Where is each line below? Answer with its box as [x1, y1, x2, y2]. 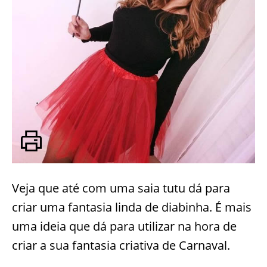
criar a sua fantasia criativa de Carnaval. [12, 237, 230, 253]
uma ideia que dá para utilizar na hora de [12, 218, 237, 234]
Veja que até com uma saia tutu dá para [12, 179, 230, 196]
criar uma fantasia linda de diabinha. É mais [12, 198, 252, 215]
